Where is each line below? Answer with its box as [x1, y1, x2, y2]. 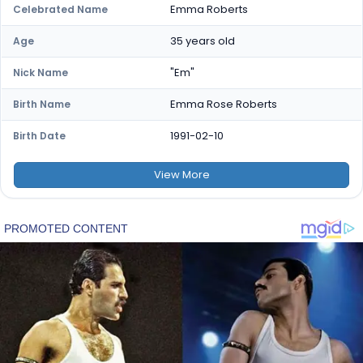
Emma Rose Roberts [170, 96, 277, 112]
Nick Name [13, 66, 68, 79]
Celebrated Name [13, 2, 108, 16]
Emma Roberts [170, 2, 248, 17]
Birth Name [13, 97, 70, 111]
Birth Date [13, 129, 66, 143]
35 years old [170, 33, 235, 49]
